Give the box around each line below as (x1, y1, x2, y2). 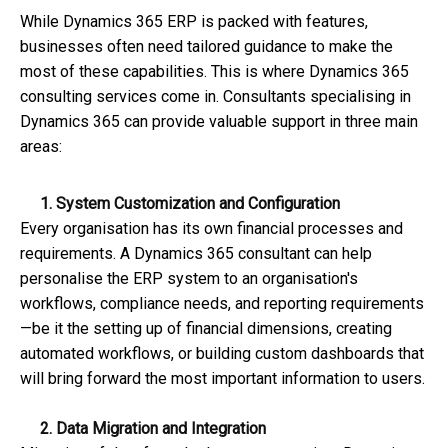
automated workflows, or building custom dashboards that (20, 344, 424, 364)
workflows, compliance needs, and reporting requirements (20, 294, 424, 314)
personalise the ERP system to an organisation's (20, 269, 358, 289)
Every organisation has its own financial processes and (20, 219, 403, 239)
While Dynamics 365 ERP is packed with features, (20, 12, 368, 32)
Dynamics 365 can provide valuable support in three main (20, 112, 418, 132)
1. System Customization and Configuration (20, 194, 340, 214)
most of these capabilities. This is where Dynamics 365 (20, 62, 409, 82)
